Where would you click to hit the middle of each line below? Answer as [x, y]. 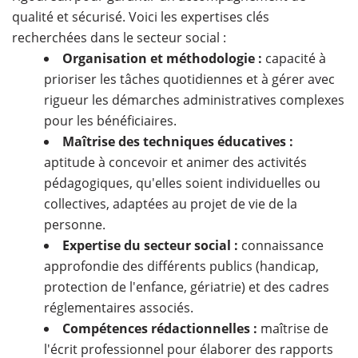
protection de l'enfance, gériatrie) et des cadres [187, 287]
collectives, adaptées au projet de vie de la [171, 204]
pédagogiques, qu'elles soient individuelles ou [182, 183]
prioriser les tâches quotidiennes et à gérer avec [189, 80]
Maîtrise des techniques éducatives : [178, 142]
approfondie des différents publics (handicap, [181, 267]
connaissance [281, 246]
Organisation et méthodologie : [162, 59]
